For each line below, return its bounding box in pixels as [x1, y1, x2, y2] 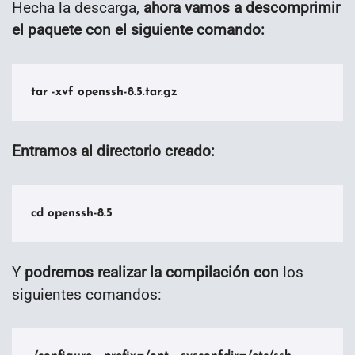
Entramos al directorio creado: [12, 141, 215, 160]
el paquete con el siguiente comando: [12, 21, 265, 40]
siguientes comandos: [12, 284, 162, 303]
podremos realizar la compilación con [25, 262, 279, 281]
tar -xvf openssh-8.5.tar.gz [31, 86, 177, 98]
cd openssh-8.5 [31, 207, 113, 219]
